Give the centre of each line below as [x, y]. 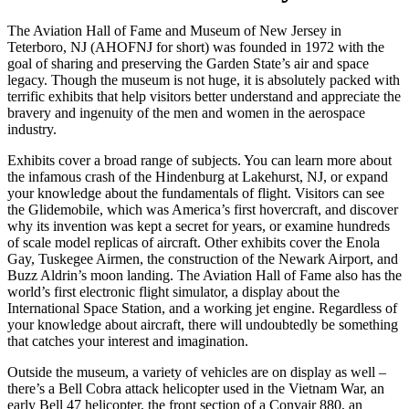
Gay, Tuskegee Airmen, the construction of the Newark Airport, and [203, 259]
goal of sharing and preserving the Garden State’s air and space [188, 64]
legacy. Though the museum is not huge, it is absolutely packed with [204, 80]
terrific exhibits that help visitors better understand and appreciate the [204, 97]
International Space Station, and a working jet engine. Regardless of [202, 309]
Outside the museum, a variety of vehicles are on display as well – [197, 372]
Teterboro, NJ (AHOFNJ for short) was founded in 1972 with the [196, 47]
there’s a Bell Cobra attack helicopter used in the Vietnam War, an [196, 389]
